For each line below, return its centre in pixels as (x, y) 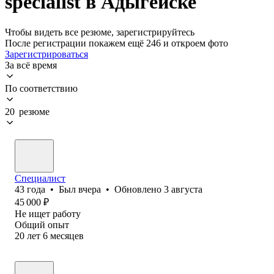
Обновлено (139, 189)
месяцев (67, 235)
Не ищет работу (48, 213)
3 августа (183, 189)
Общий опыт (42, 224)
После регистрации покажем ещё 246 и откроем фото (117, 43)
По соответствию (41, 88)
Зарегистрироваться (46, 54)
